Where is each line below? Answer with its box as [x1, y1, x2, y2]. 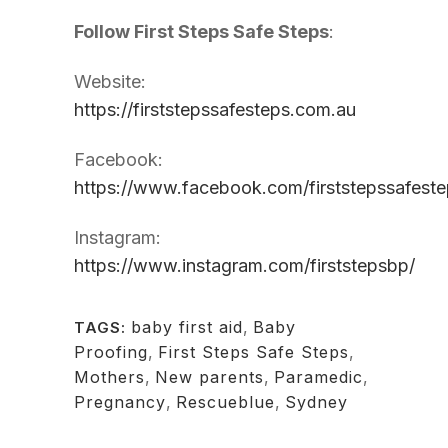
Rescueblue [176, 392, 275, 412]
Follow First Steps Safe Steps [74, 21, 329, 42]
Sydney [285, 392, 348, 412]
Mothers [74, 367, 145, 387]
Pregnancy [74, 392, 166, 412]
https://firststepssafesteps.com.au [74, 99, 356, 120]
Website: [74, 71, 146, 92]
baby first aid [131, 317, 243, 337]
